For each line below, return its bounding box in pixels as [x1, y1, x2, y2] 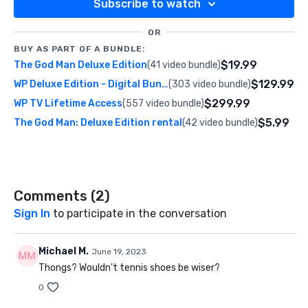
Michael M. [38, 245, 89, 258]
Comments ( [14, 188, 96, 205]
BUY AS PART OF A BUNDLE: [14, 44, 146, 54]
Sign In [14, 207, 50, 221]
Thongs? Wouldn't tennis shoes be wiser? [38, 262, 220, 274]
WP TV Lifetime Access [14, 98, 122, 110]
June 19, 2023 [91, 247, 146, 257]
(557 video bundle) [122, 98, 204, 110]
